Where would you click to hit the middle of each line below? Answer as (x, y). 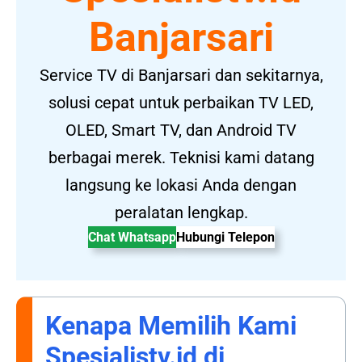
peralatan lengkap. (181, 213)
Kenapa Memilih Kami (171, 326)
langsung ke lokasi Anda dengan (181, 185)
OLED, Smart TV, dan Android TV (181, 130)
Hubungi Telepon (225, 238)
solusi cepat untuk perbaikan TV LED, (181, 103)
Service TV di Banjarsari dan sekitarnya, (181, 76)
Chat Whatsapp (132, 238)
